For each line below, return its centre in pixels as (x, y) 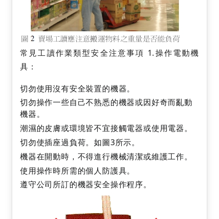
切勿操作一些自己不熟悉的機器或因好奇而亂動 (106, 102)
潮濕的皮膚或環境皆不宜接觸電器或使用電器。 (106, 128)
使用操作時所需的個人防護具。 (78, 170)
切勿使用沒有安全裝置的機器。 (78, 88)
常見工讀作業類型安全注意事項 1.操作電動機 (109, 53)
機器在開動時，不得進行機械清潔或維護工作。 (106, 156)
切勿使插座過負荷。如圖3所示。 (80, 142)
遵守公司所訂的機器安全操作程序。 (87, 185)
